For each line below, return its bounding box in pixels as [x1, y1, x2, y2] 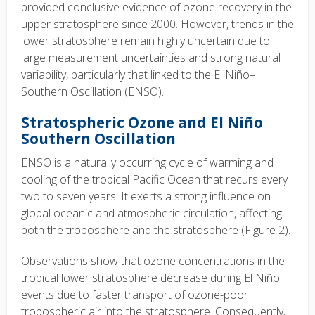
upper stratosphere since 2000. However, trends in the [21, 16, 294, 32]
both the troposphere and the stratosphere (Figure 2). [21, 222, 290, 238]
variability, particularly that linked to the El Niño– [21, 67, 255, 82]
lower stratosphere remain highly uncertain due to [21, 33, 270, 49]
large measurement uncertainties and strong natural [21, 50, 281, 65]
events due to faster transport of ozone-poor [21, 287, 248, 303]
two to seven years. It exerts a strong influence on [21, 188, 271, 205]
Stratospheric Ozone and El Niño [21, 112, 263, 132]
